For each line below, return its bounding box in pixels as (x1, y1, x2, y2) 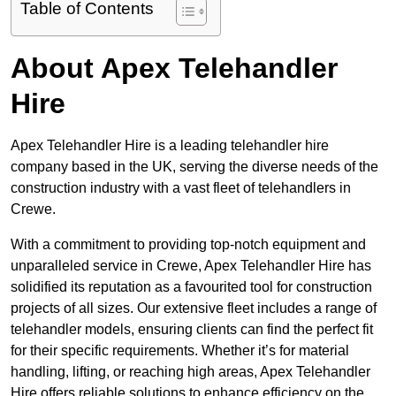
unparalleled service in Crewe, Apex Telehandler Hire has (11, 258, 371, 274)
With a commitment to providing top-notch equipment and (11, 237, 366, 253)
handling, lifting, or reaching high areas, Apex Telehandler (11, 364, 370, 380)
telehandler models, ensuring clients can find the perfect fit (11, 322, 373, 338)
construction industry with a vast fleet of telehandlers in (11, 180, 351, 196)
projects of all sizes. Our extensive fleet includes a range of (11, 301, 377, 316)
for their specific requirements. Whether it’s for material (11, 343, 349, 359)
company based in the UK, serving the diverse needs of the (11, 159, 378, 175)
